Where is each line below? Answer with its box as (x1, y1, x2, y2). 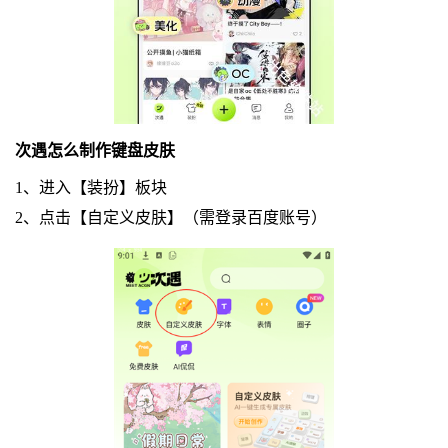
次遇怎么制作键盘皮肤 (14, 141, 175, 159)
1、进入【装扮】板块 (14, 178, 167, 196)
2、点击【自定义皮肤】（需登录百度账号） (14, 208, 327, 226)
